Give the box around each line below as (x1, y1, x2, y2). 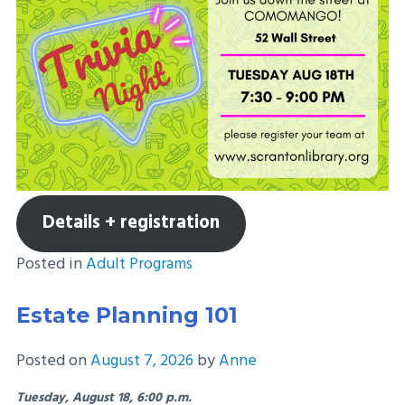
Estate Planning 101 (16, 301, 238, 328)
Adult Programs (86, 250, 193, 278)
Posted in (16, 250, 86, 278)
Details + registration (42, 209, 220, 239)
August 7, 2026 (90, 348, 193, 375)
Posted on (16, 348, 90, 375)
